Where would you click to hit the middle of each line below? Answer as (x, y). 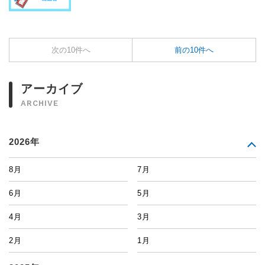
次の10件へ (71, 50)
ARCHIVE (40, 103)
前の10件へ (194, 50)
